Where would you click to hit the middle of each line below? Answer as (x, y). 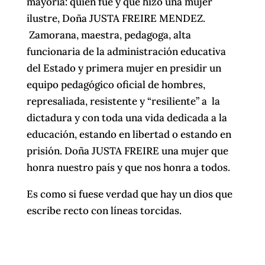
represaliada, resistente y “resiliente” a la (123, 101)
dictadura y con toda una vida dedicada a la (127, 117)
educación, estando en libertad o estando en (129, 134)
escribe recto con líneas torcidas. (104, 210)
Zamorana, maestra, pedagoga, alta (109, 35)
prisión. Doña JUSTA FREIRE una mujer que (127, 151)
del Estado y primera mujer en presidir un (124, 68)
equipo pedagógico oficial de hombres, (116, 84)
